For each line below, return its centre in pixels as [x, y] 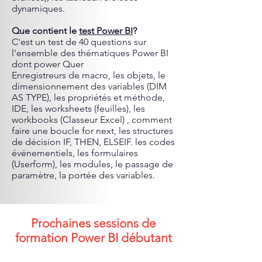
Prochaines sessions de [94, 223]
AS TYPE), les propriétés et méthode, [88, 97]
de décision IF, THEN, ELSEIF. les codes [93, 142]
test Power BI [106, 31]
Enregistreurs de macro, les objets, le [89, 75]
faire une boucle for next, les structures [92, 131]
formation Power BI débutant [94, 238]
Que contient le [45, 31]
